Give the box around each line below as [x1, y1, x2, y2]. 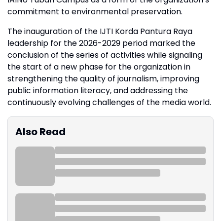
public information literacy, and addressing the [7, 84, 188, 96]
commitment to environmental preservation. [7, 5, 183, 17]
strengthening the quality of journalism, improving [7, 73, 199, 84]
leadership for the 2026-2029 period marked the [7, 37, 195, 49]
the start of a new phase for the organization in [7, 61, 190, 73]
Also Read [15, 124, 66, 139]
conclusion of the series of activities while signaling [7, 49, 202, 61]
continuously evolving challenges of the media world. [7, 96, 211, 108]
